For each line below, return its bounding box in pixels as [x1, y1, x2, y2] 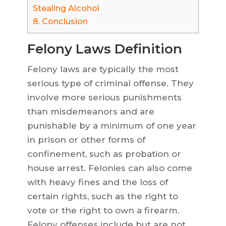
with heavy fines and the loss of [27, 177, 168, 188]
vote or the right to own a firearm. [27, 205, 180, 216]
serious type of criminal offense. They [27, 78, 194, 89]
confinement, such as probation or [27, 149, 181, 159]
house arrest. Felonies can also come [27, 163, 192, 174]
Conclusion [39, 16, 88, 27]
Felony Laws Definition [27, 41, 182, 58]
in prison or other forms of [27, 135, 145, 145]
